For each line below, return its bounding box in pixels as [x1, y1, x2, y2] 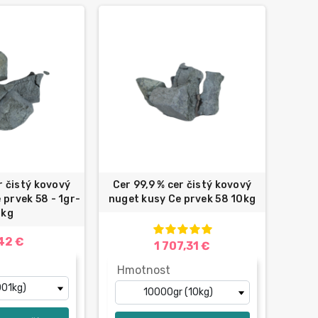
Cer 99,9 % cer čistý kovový [112, 178, 252, 191]
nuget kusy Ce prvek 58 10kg [108, 192, 256, 205]
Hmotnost [116, 263, 170, 277]
